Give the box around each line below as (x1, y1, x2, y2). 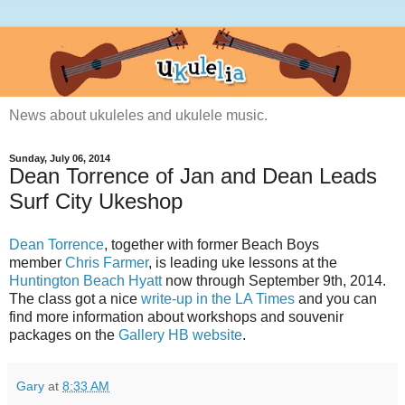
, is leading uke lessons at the (148, 255, 337, 271)
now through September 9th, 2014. (162, 273, 386, 289)
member (9, 255, 65, 271)
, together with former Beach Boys (104, 237, 319, 253)
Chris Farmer (65, 255, 148, 271)
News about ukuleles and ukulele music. (9, 108, 268, 124)
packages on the (9, 327, 118, 344)
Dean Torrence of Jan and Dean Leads (9, 164, 377, 189)
